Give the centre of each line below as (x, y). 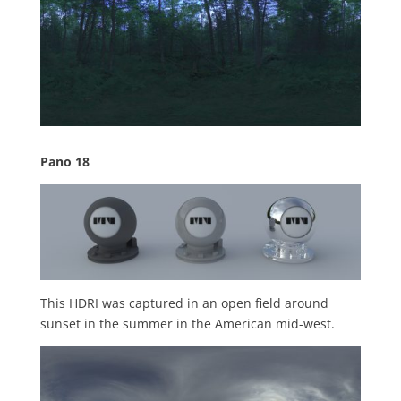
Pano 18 (64, 161)
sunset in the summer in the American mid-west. (187, 324)
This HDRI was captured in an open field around (184, 303)
